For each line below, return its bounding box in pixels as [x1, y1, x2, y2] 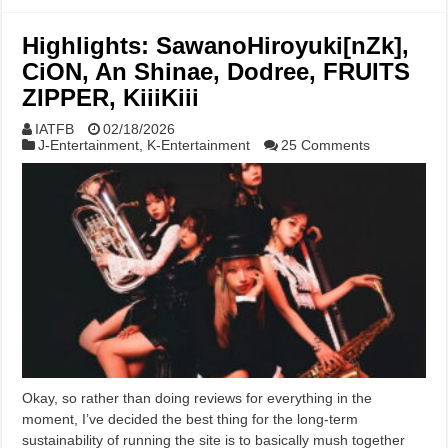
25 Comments [281, 137, 371, 154]
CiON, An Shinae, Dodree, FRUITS [22, 58, 411, 86]
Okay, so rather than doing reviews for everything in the [22, 389, 373, 406]
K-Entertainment [147, 137, 251, 154]
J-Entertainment [38, 137, 140, 154]
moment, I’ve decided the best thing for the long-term [22, 410, 359, 427]
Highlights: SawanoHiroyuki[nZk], [22, 32, 410, 60]
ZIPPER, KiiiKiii [22, 84, 200, 112]
